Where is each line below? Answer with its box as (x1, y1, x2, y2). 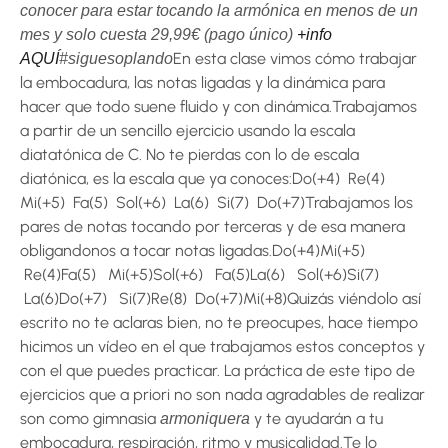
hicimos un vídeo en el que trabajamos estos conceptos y (20, 337, 425, 356)
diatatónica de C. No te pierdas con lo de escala (20, 145, 359, 164)
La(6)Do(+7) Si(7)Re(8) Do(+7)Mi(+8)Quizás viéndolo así (20, 289, 421, 308)
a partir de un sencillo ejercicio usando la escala (20, 121, 355, 140)
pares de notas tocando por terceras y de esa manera (20, 217, 405, 236)
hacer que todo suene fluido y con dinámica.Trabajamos (20, 97, 417, 116)
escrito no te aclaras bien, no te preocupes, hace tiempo (20, 313, 418, 332)
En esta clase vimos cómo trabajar (173, 49, 417, 68)
